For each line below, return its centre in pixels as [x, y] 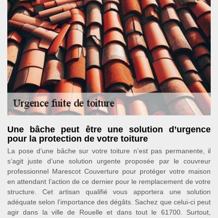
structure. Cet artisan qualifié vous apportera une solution [109, 192]
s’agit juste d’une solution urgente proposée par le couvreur [109, 161]
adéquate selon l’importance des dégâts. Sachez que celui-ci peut [109, 202]
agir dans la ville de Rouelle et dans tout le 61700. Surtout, [109, 212]
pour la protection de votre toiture [78, 139]
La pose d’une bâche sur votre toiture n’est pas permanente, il [109, 151]
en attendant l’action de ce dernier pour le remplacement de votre [109, 182]
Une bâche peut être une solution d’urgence [109, 129]
